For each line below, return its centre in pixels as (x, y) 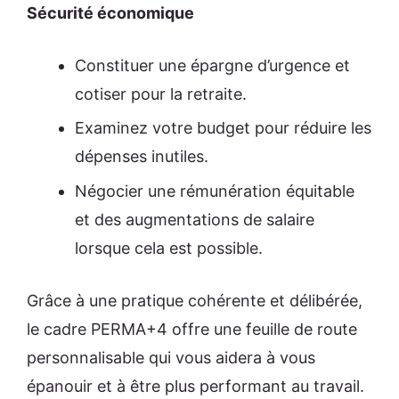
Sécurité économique (110, 13)
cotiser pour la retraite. (161, 94)
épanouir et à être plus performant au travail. (195, 386)
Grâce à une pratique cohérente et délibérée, (195, 300)
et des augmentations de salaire (195, 219)
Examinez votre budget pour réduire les (223, 128)
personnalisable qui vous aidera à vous (171, 357)
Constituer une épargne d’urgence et (212, 66)
